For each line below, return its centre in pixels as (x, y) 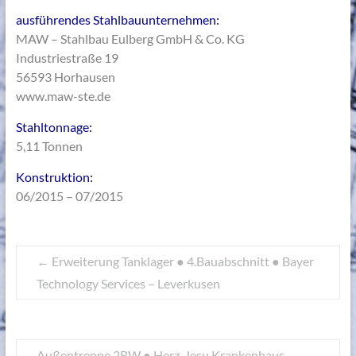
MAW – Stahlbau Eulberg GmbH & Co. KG (130, 39)
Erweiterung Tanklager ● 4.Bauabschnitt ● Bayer (181, 261)
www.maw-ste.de (63, 96)
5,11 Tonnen (49, 146)
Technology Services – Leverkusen (128, 284)
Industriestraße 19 (67, 58)
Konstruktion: (54, 177)
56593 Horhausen (65, 77)
